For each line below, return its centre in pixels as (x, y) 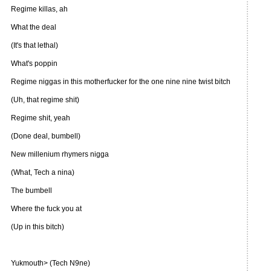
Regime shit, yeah (41, 118)
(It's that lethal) (34, 45)
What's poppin (34, 64)
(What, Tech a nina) (43, 172)
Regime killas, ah (39, 9)
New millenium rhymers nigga (60, 154)
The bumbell (31, 191)
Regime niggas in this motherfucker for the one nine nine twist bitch (121, 82)
